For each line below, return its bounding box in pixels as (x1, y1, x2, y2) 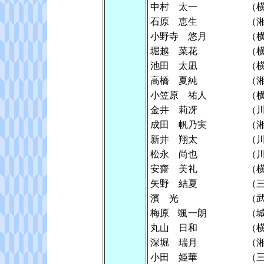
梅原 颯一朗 (150, 207, 207, 218)
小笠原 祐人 (150, 90, 207, 100)
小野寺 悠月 (150, 31, 207, 41)
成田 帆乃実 (150, 119, 207, 130)
